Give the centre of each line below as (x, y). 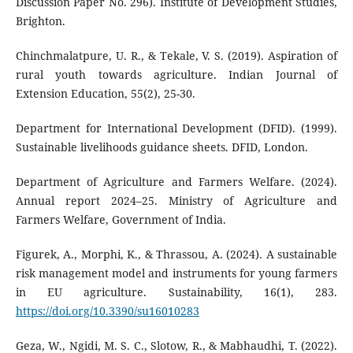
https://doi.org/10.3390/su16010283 (107, 311)
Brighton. (40, 21)
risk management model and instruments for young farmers (176, 273)
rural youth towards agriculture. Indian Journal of (176, 75)
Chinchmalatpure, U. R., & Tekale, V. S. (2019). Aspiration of (176, 56)
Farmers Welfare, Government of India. (121, 220)
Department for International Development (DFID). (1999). (176, 128)
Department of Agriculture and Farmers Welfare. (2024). (176, 182)
